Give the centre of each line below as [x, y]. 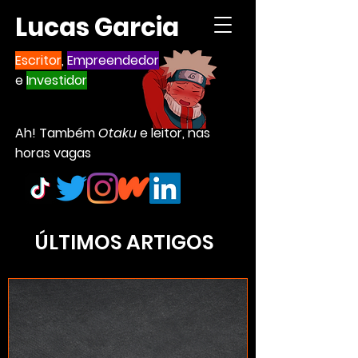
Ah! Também [57, 133]
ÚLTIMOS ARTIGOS [125, 243]
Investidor [57, 80]
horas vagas [53, 153]
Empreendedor [113, 60]
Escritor [38, 60]
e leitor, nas [173, 133]
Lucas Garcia [97, 27]
